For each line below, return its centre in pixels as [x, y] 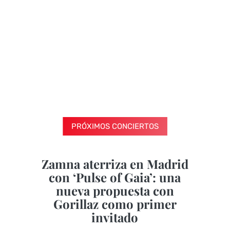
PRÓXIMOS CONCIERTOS [115, 126]
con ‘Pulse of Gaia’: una [115, 177]
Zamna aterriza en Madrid [115, 164]
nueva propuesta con [115, 190]
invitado [115, 217]
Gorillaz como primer [115, 204]
